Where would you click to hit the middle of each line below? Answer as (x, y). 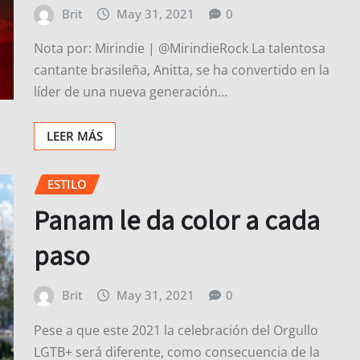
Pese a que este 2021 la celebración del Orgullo (176, 330)
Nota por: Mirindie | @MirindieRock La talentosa (180, 49)
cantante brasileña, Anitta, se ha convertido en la (182, 70)
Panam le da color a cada (177, 219)
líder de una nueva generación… (131, 92)
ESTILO (67, 184)
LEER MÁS (75, 136)
